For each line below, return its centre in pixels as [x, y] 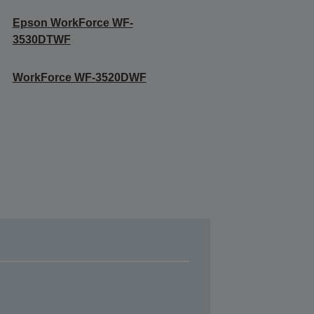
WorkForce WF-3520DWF [79, 77]
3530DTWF [41, 39]
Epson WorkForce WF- [73, 22]
